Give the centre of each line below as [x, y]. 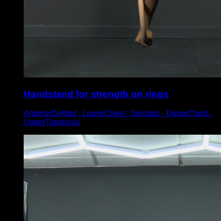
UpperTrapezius [52, 122]
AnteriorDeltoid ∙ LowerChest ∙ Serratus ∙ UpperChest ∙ [118, 113]
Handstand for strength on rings [96, 94]
